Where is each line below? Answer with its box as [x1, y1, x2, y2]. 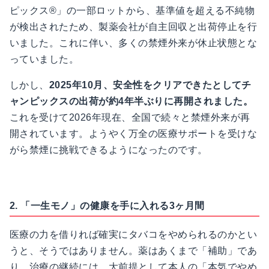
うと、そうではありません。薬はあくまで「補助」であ [10, 246, 257, 256]
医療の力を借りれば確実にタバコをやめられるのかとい [10, 229, 257, 240]
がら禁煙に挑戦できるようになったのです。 [10, 145, 208, 156]
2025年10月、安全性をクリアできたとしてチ [49, 80, 252, 91]
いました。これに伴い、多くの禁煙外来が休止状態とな [10, 38, 258, 49]
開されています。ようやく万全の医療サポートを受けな [10, 128, 257, 139]
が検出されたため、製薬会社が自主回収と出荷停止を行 [10, 22, 257, 32]
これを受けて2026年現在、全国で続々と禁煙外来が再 [10, 112, 250, 123]
